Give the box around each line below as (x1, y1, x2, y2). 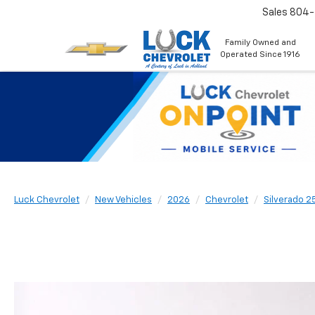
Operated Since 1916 (220, 50, 300, 59)
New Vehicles (95, 195, 152, 205)
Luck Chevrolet (14, 195, 79, 205)
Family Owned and (224, 38, 296, 47)
